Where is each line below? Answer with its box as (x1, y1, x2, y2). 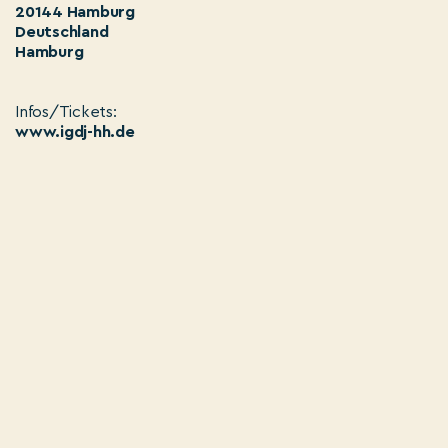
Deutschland (15, 24, 109, 41)
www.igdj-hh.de (15, 124, 135, 141)
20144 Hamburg (15, 4, 135, 21)
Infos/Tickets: (15, 104, 117, 121)
